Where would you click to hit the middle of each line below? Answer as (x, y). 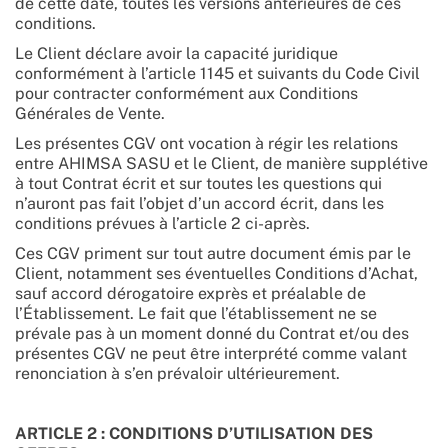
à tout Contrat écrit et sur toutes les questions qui (198, 183)
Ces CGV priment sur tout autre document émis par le (213, 253)
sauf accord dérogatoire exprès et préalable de (190, 293)
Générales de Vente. (90, 113)
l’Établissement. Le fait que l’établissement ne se (196, 313)
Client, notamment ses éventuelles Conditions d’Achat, (216, 273)
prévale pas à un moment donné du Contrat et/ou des (212, 333)
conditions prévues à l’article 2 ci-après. (162, 223)
